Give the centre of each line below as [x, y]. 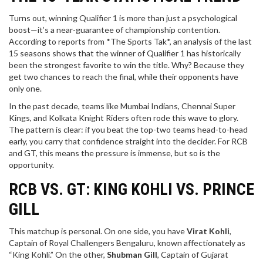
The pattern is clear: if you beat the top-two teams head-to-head [128, 130]
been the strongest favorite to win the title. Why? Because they [127, 65]
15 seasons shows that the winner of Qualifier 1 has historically [125, 53]
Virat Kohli [208, 231]
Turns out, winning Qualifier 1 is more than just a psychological [123, 18]
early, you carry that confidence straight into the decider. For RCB [128, 141]
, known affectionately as [200, 243]
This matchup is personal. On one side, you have [98, 231]
